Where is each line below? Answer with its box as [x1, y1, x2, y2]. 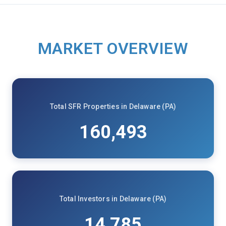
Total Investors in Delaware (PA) [59, 194, 167, 203]
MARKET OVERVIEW [37, 39, 189, 58]
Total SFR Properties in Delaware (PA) [49, 102, 177, 110]
